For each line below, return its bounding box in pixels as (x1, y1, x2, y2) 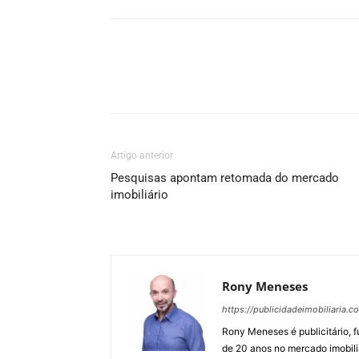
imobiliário (111, 188, 168, 202)
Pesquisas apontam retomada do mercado (111, 171, 339, 185)
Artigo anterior (111, 150, 173, 161)
